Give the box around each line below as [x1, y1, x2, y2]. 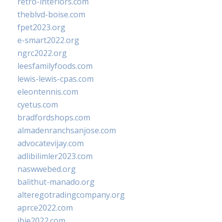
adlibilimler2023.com [17, 151, 93, 162]
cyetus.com [17, 99, 58, 110]
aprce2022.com [17, 202, 73, 213]
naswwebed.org [17, 164, 76, 174]
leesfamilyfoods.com [17, 60, 93, 71]
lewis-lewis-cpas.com [17, 73, 94, 84]
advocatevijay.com [17, 138, 84, 149]
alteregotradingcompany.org [17, 189, 125, 200]
